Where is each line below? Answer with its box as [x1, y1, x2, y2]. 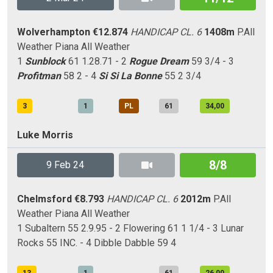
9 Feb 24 [46, 159, 85, 171]
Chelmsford [17, 193, 72, 205]
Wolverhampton [17, 26, 90, 38]
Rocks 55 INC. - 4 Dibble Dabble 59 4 [17, 237, 176, 249]
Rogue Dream [129, 55, 189, 67]
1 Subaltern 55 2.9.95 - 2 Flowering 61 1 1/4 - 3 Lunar [17, 222, 244, 234]
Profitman [17, 70, 61, 82]
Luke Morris [17, 129, 73, 141]
